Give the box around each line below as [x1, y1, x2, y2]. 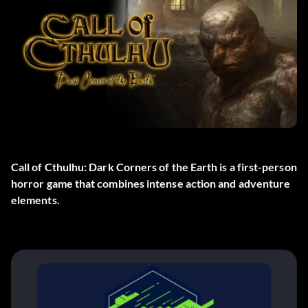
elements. [11, 193, 60, 207]
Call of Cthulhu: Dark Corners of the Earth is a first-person [11, 160, 297, 174]
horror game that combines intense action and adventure [11, 177, 291, 190]
